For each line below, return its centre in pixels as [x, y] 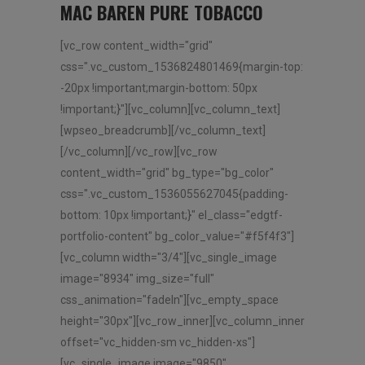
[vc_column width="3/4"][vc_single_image [169, 257]
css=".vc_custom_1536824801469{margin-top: [182, 66]
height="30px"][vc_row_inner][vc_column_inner [182, 321]
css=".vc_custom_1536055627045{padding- [174, 193]
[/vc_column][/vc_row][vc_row [139, 151]
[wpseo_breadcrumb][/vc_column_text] [163, 130]
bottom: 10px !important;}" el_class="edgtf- [172, 215]
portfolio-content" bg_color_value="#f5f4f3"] [177, 236]
